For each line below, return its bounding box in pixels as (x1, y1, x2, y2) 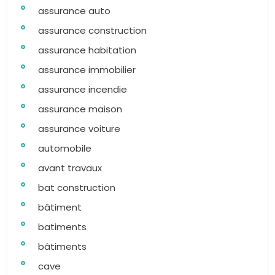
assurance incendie (38, 83, 127, 96)
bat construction (38, 181, 115, 194)
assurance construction (38, 24, 147, 37)
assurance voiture (38, 122, 120, 135)
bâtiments (38, 240, 87, 253)
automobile (38, 142, 91, 155)
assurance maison (38, 103, 122, 115)
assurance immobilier (38, 63, 136, 76)
